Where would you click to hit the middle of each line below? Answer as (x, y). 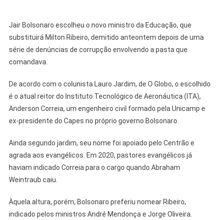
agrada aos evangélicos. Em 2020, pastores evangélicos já (100, 155)
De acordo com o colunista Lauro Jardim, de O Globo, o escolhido (110, 84)
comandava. (28, 62)
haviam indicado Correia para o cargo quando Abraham (94, 168)
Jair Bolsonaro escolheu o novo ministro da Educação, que (100, 25)
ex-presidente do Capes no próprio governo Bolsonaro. (94, 121)
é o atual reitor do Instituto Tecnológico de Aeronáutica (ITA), (105, 96)
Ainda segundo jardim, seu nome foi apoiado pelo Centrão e (101, 143)
